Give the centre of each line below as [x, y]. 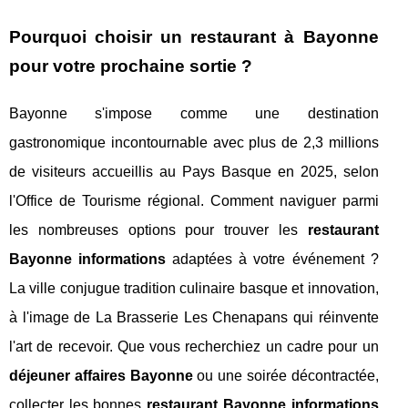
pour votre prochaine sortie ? [131, 66]
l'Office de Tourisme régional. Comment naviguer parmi [194, 200]
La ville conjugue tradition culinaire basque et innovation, [194, 288]
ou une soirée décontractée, [286, 375]
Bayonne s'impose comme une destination [194, 113]
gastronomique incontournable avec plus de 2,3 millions [194, 142]
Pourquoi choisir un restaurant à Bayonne [194, 36]
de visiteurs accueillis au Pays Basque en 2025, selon [194, 171]
